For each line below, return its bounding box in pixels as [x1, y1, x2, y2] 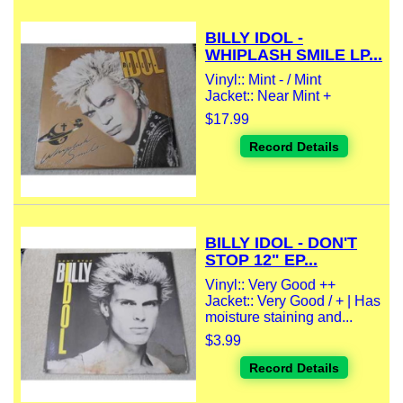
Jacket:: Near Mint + [205, 88, 331, 104]
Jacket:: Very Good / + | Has [205, 293, 381, 309]
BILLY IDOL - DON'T [205, 234, 357, 253]
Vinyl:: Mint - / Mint [205, 72, 321, 88]
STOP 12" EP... [205, 251, 318, 270]
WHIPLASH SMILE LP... [205, 46, 382, 65]
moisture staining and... [205, 309, 353, 326]
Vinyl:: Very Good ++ [205, 277, 336, 293]
